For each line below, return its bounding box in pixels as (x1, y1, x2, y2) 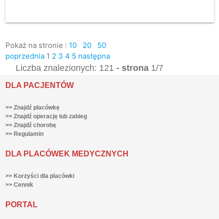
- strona (113, 63, 151, 73)
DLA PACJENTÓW (5, 81, 74, 89)
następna (78, 51, 110, 61)
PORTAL (5, 200, 38, 209)
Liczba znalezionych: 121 (15, 63, 114, 73)
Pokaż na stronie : (5, 40, 69, 50)
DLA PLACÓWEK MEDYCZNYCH (5, 149, 129, 158)
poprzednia (5, 51, 44, 61)
